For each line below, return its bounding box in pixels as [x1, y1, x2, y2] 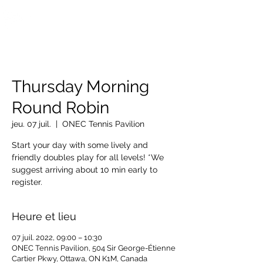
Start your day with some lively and [12, 140, 148, 150]
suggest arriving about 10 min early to [12, 165, 157, 174]
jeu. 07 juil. [12, 119, 51, 129]
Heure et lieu [12, 210, 76, 222]
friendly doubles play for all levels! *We [12, 153, 164, 162]
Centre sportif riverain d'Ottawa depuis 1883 [39, 39, 155, 45]
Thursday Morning [12, 77, 149, 96]
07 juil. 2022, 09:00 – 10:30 [12, 233, 102, 242]
